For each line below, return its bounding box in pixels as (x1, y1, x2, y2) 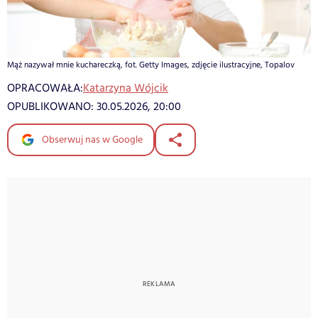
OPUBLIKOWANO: (7, 98, 97, 115)
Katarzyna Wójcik (83, 79, 168, 97)
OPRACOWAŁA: (7, 79, 83, 97)
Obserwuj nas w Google (40, 132, 143, 147)
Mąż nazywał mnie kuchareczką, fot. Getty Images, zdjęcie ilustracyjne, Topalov (7, 58, 295, 71)
